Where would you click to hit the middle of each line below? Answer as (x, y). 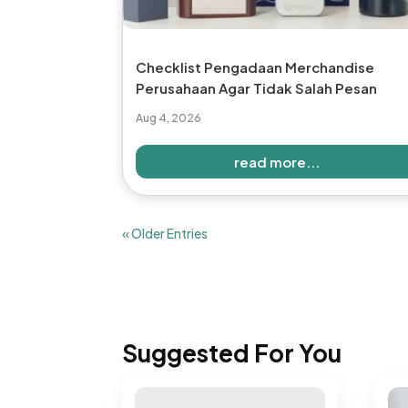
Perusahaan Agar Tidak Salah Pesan (257, 87)
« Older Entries (165, 233)
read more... (276, 161)
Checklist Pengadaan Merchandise (255, 66)
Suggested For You (232, 353)
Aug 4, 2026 (169, 117)
